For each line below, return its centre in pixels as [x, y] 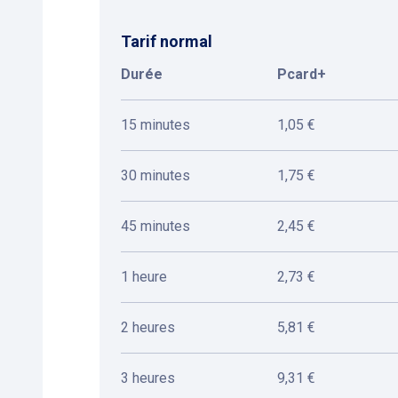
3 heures [148, 378]
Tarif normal [167, 41]
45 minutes [155, 226]
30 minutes [155, 175]
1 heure [144, 277]
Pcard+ [302, 74]
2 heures [148, 327]
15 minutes [155, 125]
